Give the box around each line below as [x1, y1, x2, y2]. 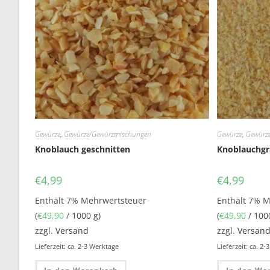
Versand [55, 224, 89, 236]
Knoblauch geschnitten [35, 143, 131, 155]
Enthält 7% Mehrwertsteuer [35, 194, 147, 206]
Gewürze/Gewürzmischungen [64, 128, 152, 139]
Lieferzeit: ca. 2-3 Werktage [35, 241, 119, 251]
